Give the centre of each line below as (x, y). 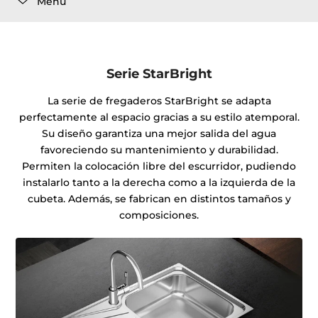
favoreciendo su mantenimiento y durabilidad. (159, 150)
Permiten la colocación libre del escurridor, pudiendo (159, 166)
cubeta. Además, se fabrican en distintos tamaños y (159, 199)
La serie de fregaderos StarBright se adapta (159, 101)
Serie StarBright (159, 73)
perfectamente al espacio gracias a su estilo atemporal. (159, 117)
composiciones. (159, 215)
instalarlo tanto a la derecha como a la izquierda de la (159, 183)
